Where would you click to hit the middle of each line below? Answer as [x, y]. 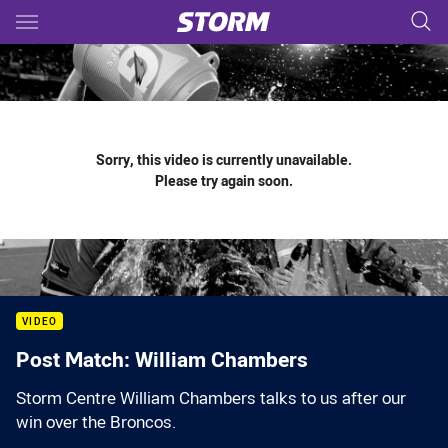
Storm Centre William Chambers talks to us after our [211, 398]
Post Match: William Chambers [162, 359]
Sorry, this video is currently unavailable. [224, 159]
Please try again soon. [224, 180]
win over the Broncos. [96, 422]
